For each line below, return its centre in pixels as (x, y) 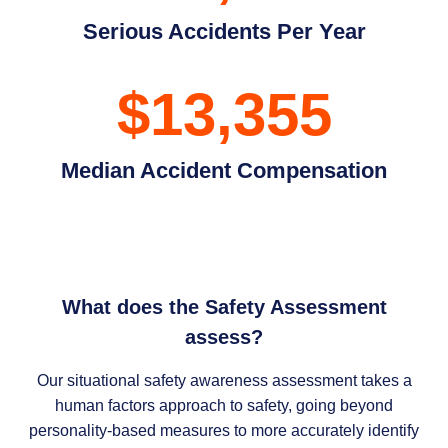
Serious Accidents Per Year (224, 31)
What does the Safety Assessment (224, 306)
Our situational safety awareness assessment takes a (224, 380)
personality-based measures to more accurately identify (224, 430)
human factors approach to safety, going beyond (224, 405)
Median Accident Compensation (224, 170)
